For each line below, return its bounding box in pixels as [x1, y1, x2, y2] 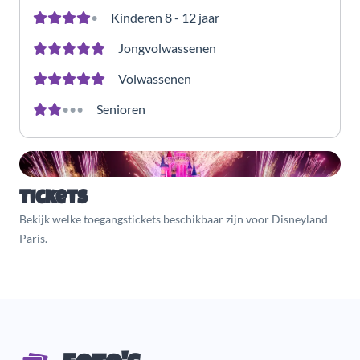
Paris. [19, 231, 47, 245]
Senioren [96, 100, 145, 117]
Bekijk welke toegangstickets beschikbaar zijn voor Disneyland [19, 211, 328, 226]
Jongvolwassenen [118, 39, 216, 55]
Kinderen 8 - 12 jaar [111, 9, 219, 25]
